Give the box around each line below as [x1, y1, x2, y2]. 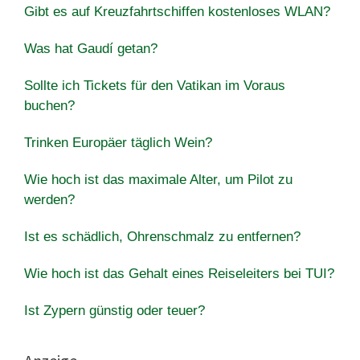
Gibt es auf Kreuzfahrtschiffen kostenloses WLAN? [24, 3, 330, 19]
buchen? [24, 97, 75, 113]
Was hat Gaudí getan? [24, 40, 157, 56]
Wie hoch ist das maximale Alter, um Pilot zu [24, 171, 292, 187]
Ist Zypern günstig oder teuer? [24, 302, 205, 318]
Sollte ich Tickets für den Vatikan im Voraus [24, 77, 285, 93]
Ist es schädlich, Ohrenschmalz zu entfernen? [24, 228, 301, 244]
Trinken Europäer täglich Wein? [24, 134, 212, 150]
